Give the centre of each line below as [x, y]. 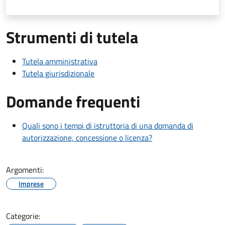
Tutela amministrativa [60, 62]
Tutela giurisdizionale [58, 74]
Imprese [31, 184]
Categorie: [23, 216]
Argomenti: [25, 170]
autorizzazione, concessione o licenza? [87, 138]
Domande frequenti [73, 102]
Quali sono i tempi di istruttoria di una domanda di [108, 126]
